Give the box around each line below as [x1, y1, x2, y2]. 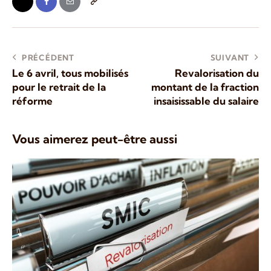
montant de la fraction [151, 80, 259, 93]
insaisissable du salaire [154, 94, 259, 107]
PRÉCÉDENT [21, 52, 75, 62]
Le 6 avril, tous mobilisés [12, 66, 128, 79]
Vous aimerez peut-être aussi [12, 131, 177, 146]
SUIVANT [210, 52, 250, 62]
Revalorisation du [175, 66, 259, 79]
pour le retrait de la [12, 80, 106, 93]
